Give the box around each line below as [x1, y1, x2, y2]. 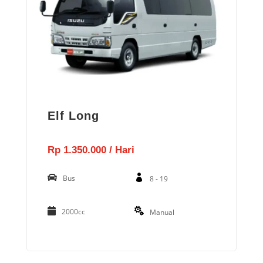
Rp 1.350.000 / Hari [48, 144, 135, 156]
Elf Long [48, 109, 100, 123]
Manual [149, 207, 174, 218]
